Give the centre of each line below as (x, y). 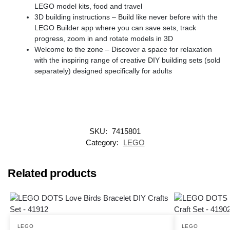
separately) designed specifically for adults (103, 71)
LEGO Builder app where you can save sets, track (115, 28)
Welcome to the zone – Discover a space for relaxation (123, 50)
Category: (103, 143)
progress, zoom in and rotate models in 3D (104, 39)
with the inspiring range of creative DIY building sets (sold (127, 60)
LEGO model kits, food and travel (88, 6)
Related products (52, 174)
